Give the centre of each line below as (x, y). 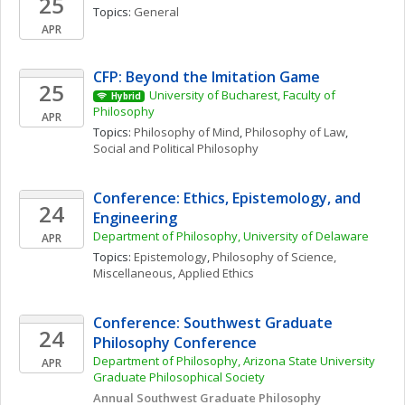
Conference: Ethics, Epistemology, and (227, 198)
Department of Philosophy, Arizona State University (234, 361)
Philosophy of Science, (274, 257)
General (156, 12)
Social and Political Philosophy (176, 148)
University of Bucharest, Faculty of (242, 95)
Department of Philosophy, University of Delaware (231, 236)
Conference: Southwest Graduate (213, 323)
